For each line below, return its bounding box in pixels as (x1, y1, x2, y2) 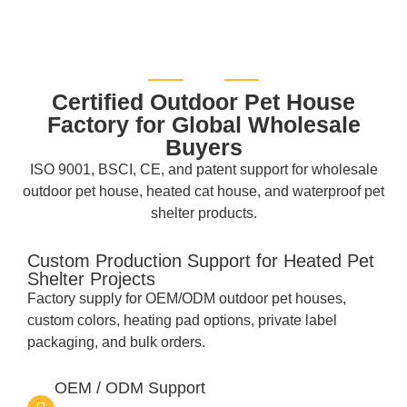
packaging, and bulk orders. (27, 334, 205, 351)
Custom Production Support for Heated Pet (27, 251, 374, 272)
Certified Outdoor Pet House (52, 89, 355, 115)
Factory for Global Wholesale (46, 112, 361, 138)
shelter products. (150, 205, 257, 222)
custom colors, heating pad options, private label (27, 313, 337, 329)
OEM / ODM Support (55, 379, 205, 398)
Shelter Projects (27, 269, 155, 290)
